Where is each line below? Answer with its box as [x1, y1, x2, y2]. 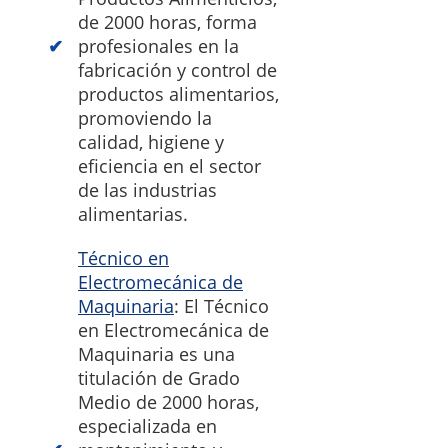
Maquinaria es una [78, 342, 235, 367]
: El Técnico [174, 294, 269, 319]
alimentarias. [78, 202, 188, 227]
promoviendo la [78, 106, 212, 131]
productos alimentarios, [78, 82, 279, 107]
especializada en [78, 414, 217, 439]
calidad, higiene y [78, 130, 224, 155]
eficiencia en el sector [78, 154, 261, 179]
